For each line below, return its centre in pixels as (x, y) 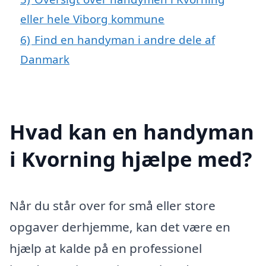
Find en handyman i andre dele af (125, 39)
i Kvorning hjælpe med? (131, 159)
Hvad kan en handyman (132, 131)
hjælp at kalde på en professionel (106, 248)
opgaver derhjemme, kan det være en (120, 227)
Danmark (45, 59)
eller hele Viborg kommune (92, 18)
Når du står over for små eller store (113, 205)
